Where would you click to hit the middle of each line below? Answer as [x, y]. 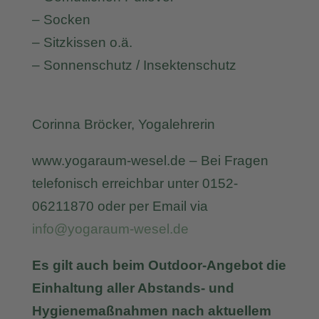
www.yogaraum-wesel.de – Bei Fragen [150, 161]
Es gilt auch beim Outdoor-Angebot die [159, 265]
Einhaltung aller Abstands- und [133, 288]
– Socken [61, 20]
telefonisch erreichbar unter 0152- [135, 183]
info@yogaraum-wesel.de [110, 229]
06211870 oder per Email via [120, 206]
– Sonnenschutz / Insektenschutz [134, 65]
